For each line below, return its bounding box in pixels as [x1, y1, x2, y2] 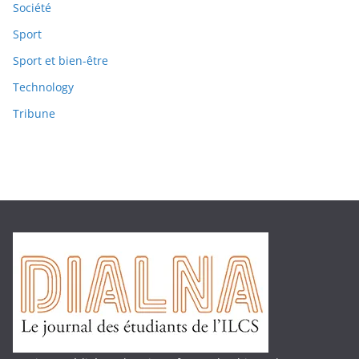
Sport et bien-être [13, 52, 108, 68]
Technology [13, 79, 74, 95]
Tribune [13, 105, 55, 121]
